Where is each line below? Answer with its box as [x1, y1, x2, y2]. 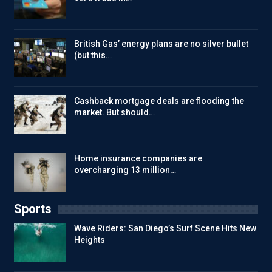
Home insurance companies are [74, 154, 202, 164]
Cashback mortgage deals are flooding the [74, 96, 244, 106]
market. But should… [74, 107, 155, 118]
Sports [14, 202, 52, 217]
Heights [74, 235, 105, 245]
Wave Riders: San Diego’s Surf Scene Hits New [74, 223, 256, 234]
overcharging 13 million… [74, 165, 176, 175]
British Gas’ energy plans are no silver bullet [74, 38, 248, 49]
